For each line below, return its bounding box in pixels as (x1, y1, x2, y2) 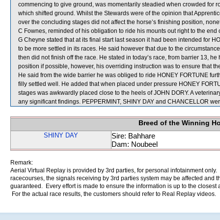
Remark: (10, 159, 33, 166)
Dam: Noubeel (111, 140, 158, 148)
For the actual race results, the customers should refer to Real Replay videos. (10, 191, 216, 197)
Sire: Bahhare (111, 132, 155, 140)
